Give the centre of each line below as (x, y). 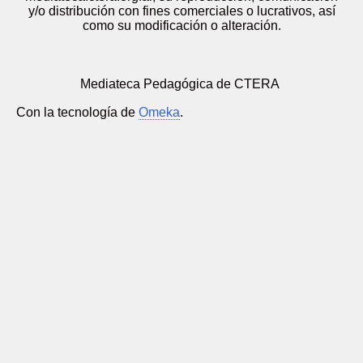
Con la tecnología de (77, 112)
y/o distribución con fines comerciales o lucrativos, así (181, 11)
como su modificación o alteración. (181, 26)
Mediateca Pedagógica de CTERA (181, 84)
